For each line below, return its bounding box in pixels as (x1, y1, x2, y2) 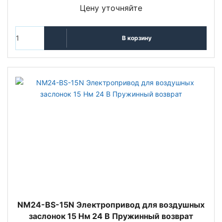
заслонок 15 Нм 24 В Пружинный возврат (29, 211, 193, 221)
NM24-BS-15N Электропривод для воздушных (17, 199, 205, 210)
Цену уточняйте (80, 2, 142, 13)
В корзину (121, 34, 152, 42)
